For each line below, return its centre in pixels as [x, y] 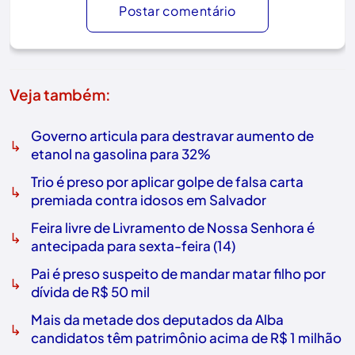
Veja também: [60, 95]
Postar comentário [177, 11]
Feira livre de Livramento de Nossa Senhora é [173, 228]
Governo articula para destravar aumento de [172, 136]
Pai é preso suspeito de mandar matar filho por [178, 274]
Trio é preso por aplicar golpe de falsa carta [167, 182]
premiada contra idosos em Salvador [149, 200]
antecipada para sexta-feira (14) [133, 246]
